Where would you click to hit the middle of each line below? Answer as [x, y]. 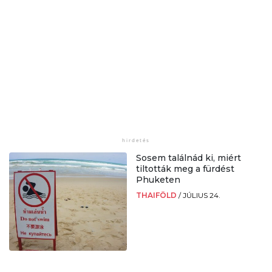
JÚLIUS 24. [202, 195]
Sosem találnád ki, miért [189, 158]
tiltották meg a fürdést [185, 169]
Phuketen [158, 180]
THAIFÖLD [157, 195]
